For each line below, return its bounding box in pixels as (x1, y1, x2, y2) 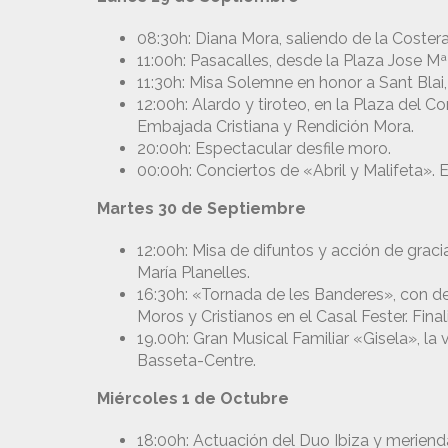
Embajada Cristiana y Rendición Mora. (137, 117, 414, 137)
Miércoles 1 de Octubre (97, 389, 289, 409)
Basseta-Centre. (137, 351, 256, 371)
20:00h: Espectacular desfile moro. (137, 139, 391, 159)
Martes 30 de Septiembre (97, 199, 306, 219)
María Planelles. (137, 263, 250, 283)
